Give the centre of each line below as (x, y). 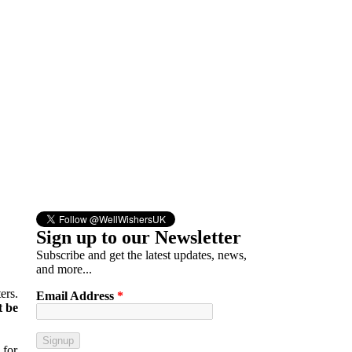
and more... (64, 269)
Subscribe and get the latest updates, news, (141, 255)
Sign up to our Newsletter (139, 237)
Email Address (77, 295)
